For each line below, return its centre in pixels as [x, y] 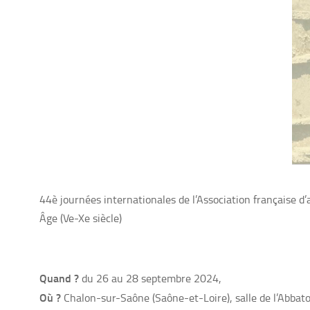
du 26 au [102, 279]
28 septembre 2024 [172, 279]
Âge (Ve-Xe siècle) [81, 218]
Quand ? [59, 278]
